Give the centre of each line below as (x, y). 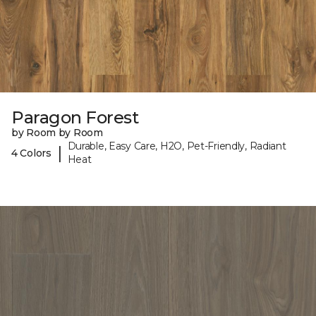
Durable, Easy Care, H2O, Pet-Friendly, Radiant (177, 146)
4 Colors (31, 153)
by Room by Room (57, 133)
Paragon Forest (75, 118)
